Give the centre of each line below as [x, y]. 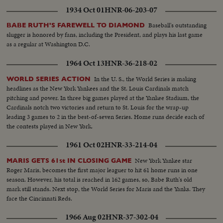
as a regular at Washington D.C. [49, 44]
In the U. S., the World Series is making [145, 79]
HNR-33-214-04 [131, 145]
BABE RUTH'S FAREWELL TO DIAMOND [76, 25]
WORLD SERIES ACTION [49, 79]
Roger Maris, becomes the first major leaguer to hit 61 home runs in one [102, 170]
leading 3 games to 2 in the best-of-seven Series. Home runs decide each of [106, 116]
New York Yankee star [164, 160]
